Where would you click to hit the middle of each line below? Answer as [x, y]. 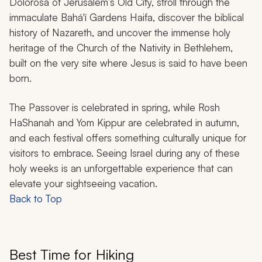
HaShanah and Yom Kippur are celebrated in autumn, [124, 122]
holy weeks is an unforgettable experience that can [121, 168]
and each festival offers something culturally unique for [128, 137]
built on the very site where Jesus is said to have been [128, 63]
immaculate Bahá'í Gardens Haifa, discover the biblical [127, 17]
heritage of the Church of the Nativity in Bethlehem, [121, 47]
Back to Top [36, 198]
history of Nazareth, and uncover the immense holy [120, 32]
